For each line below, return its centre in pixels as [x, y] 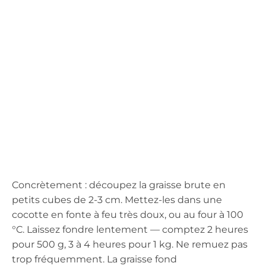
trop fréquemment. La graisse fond [94, 259]
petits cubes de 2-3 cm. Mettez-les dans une [117, 199]
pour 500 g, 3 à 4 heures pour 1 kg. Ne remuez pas [130, 244]
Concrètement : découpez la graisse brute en [119, 185]
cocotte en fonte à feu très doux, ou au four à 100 [128, 214]
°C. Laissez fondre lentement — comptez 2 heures [130, 229]
